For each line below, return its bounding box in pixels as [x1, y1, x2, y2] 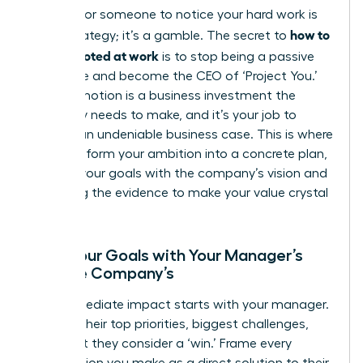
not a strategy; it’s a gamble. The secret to [30, 28, 290, 42]
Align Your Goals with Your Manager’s [30, 246, 303, 263]
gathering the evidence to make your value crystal [30, 186, 328, 199]
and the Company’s [30, 264, 174, 281]
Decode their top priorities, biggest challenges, [30, 317, 309, 331]
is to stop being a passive [159, 49, 314, 63]
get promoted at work [30, 46, 159, 63]
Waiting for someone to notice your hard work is [30, 7, 318, 21]
